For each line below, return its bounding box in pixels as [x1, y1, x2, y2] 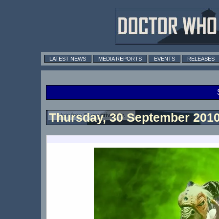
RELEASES [187, 56, 215, 62]
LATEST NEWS [49, 56, 86, 62]
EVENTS [154, 56, 175, 62]
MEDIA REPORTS [98, 56, 142, 62]
